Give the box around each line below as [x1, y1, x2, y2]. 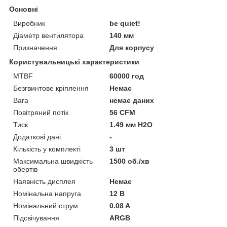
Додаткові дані [13, 133, 61, 141]
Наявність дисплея [13, 177, 75, 186]
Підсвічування [13, 214, 59, 222]
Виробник [13, 19, 45, 28]
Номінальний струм [13, 202, 78, 210]
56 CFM [109, 108, 136, 117]
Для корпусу [109, 44, 155, 52]
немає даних [109, 96, 155, 105]
